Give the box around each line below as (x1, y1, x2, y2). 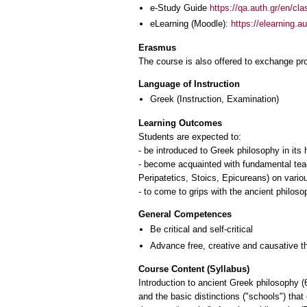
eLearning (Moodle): (150, 19, 231, 29)
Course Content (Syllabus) (138, 264, 249, 275)
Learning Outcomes (138, 117, 222, 128)
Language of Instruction (138, 79, 240, 90)
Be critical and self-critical (150, 224, 253, 235)
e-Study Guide (150, 2, 210, 13)
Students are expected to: (138, 131, 241, 142)
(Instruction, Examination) (174, 94, 279, 105)
